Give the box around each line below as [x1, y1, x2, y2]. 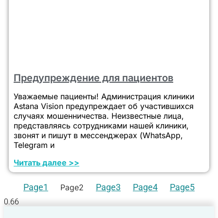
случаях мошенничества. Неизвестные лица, [14, 111, 184, 121]
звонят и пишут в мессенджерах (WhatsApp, [14, 130, 183, 141]
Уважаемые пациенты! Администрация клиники [14, 91, 194, 102]
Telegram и [14, 140, 54, 150]
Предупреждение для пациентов [14, 72, 173, 84]
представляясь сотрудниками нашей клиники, [14, 121, 189, 131]
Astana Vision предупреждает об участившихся [14, 101, 194, 111]
